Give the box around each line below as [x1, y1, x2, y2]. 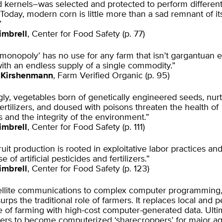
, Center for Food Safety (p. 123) [27, 165, 149, 173]
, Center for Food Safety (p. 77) [27, 30, 145, 39]
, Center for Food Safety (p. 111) [27, 123, 145, 132]
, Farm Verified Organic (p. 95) [53, 71, 169, 80]
